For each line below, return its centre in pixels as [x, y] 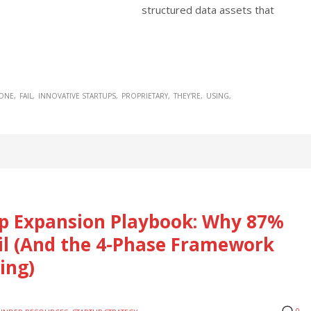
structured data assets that [208, 9]
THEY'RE [187, 95]
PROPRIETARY [145, 95]
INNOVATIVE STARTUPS [77, 95]
